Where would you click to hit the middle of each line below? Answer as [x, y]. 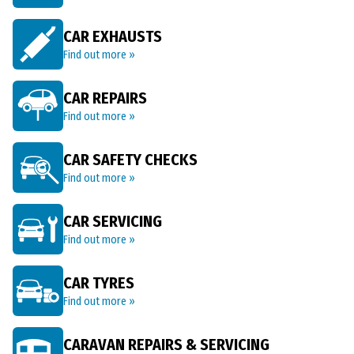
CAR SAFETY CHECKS [130, 160]
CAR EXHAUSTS [113, 36]
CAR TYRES [99, 283]
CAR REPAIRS [105, 98]
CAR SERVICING [113, 221]
